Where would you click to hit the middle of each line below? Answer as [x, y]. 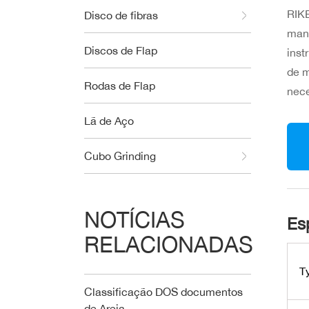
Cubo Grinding [120, 156]
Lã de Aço [109, 121]
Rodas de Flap [120, 86]
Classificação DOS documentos [163, 292]
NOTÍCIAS [134, 219]
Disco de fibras [121, 15]
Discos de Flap [121, 50]
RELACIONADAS [169, 244]
